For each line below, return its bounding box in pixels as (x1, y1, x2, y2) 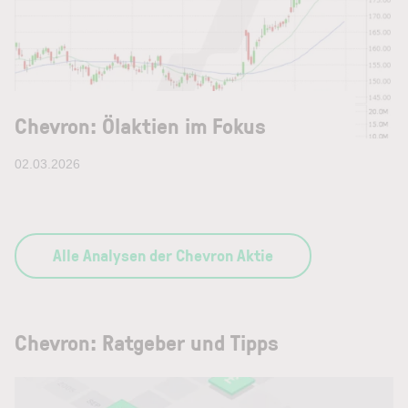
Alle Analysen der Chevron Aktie (53, 244, 273, 266)
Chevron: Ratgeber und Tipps (15, 327, 279, 357)
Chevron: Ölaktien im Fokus (15, 110, 266, 140)
